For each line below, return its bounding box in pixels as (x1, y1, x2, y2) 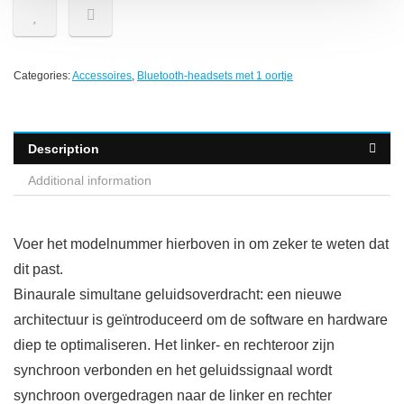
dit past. (14, 262, 63, 278)
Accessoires (72, 69, 132, 83)
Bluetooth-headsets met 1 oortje (137, 69, 293, 83)
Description (28, 142, 99, 157)
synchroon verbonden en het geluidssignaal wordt (14, 363, 332, 379)
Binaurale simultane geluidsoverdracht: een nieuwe (14, 287, 342, 303)
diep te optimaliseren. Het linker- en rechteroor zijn (14, 337, 335, 353)
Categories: (14, 69, 72, 83)
